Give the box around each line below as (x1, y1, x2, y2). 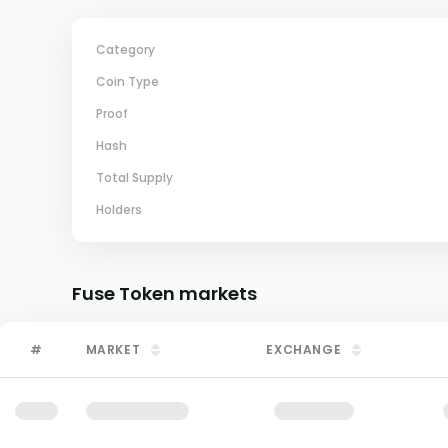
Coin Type (96, 73, 159, 90)
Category (96, 41, 155, 58)
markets (175, 281, 257, 306)
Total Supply (96, 169, 173, 186)
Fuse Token (72, 281, 175, 306)
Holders (96, 201, 142, 218)
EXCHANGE (266, 341, 342, 358)
